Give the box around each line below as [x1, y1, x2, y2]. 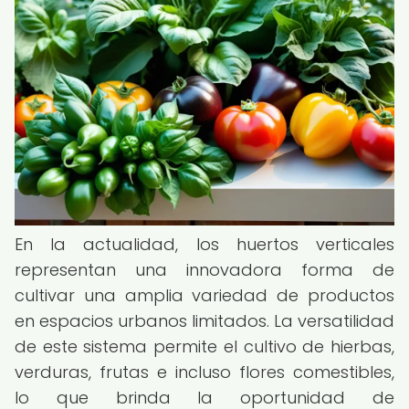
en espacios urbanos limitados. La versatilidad [15, 309, 394, 332]
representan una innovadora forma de [15, 258, 394, 281]
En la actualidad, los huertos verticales [15, 233, 394, 256]
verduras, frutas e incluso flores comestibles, [15, 361, 394, 383]
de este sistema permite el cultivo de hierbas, [15, 335, 394, 358]
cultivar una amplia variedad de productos [15, 284, 394, 307]
